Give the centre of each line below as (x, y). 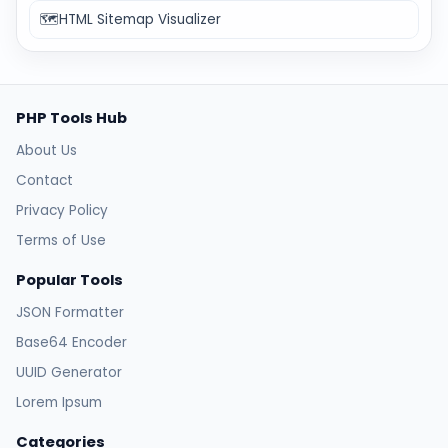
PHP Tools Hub (71, 118)
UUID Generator (69, 373)
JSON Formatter (70, 313)
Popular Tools (69, 280)
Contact (44, 181)
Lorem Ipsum (59, 402)
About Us (46, 151)
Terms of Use (61, 240)
